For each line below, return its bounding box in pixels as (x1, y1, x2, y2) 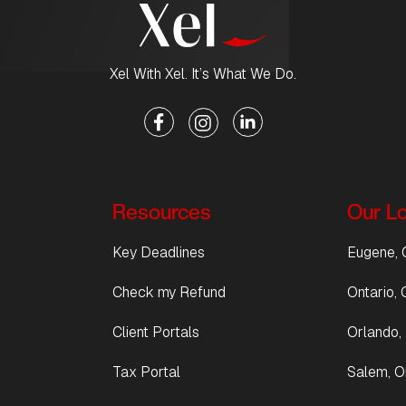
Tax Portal (112, 362, 180, 382)
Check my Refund (112, 283, 226, 303)
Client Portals (112, 323, 199, 343)
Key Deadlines (112, 243, 205, 263)
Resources (112, 199, 211, 225)
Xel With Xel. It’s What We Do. (110, 63, 296, 83)
